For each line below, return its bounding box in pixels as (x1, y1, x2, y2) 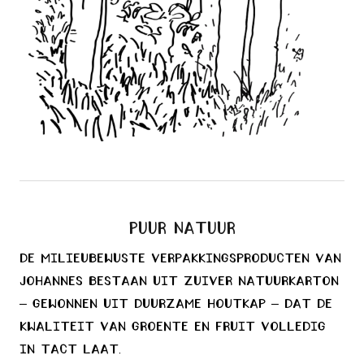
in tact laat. (19, 344, 121, 357)
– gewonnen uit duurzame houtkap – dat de (19, 298, 332, 312)
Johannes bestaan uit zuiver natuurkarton (19, 275, 339, 289)
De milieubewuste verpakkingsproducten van (19, 253, 341, 266)
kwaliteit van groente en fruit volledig (19, 321, 326, 335)
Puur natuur (128, 221, 236, 237)
